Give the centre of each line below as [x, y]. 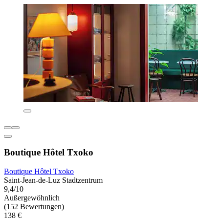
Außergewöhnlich [32, 198]
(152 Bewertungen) [34, 207]
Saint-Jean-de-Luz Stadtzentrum [53, 180]
